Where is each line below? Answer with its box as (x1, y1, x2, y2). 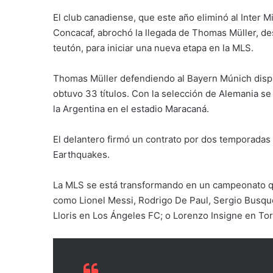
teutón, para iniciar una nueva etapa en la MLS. (53, 41, 253, 54)
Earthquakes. (53, 148, 110, 160)
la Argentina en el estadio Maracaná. (53, 102, 209, 115)
